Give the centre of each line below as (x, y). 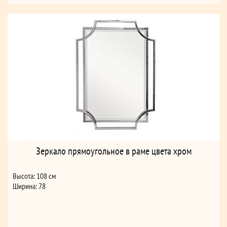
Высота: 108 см (34, 176)
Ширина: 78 (29, 186)
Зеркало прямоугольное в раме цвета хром (113, 151)
